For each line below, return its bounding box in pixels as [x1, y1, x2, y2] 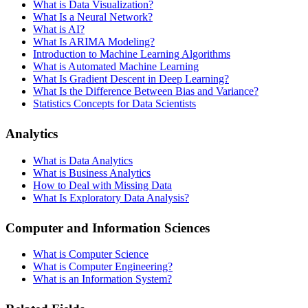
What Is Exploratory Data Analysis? [33, 191, 189, 203]
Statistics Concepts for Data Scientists [33, 97, 196, 109]
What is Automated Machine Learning [33, 60, 199, 72]
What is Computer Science [33, 248, 148, 261]
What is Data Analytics [33, 154, 133, 166]
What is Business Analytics [33, 166, 151, 179]
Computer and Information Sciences [5, 220, 210, 235]
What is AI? [33, 23, 85, 35]
